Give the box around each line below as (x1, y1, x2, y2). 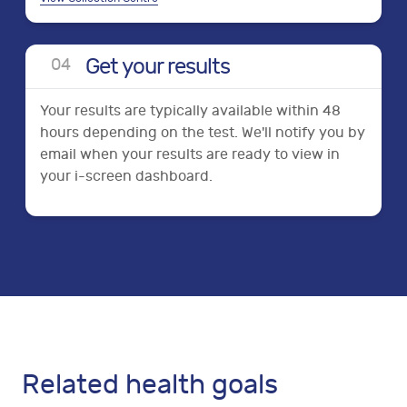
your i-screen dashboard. (40, 168, 213, 184)
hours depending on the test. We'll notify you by (40, 124, 365, 141)
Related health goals (22, 369, 278, 401)
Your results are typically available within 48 (40, 103, 341, 119)
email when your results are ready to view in (40, 146, 340, 163)
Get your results (85, 54, 230, 79)
